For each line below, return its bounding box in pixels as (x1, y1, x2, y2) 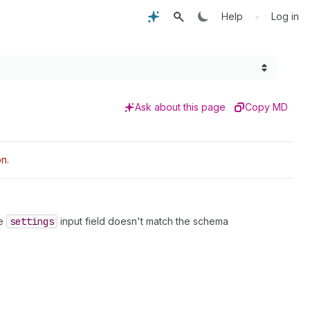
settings (10, 215, 54, 228)
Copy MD (245, 101, 288, 113)
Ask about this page (135, 101, 226, 113)
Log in (271, 10, 299, 22)
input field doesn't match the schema (57, 215, 228, 227)
